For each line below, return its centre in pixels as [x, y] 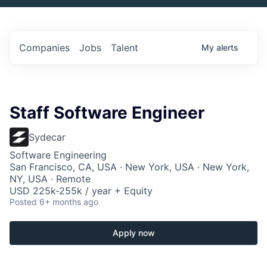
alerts [227, 47]
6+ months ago [69, 201]
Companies [44, 47]
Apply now [133, 232]
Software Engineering [58, 155]
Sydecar [47, 137]
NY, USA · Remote [50, 178]
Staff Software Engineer [107, 112]
